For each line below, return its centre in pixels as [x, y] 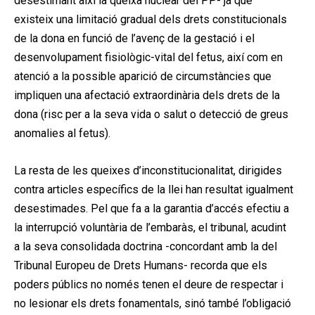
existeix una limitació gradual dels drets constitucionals [150, 19]
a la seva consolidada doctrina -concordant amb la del [146, 246]
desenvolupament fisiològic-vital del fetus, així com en [148, 57]
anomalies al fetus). [62, 133]
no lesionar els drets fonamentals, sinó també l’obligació [153, 303]
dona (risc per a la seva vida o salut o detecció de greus [151, 114]
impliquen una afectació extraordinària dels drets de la [147, 95]
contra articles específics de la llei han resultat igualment [154, 189]
